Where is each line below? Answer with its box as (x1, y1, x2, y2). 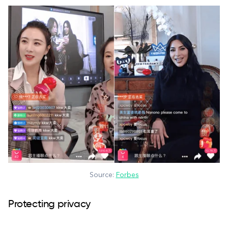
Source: (89, 171, 116, 179)
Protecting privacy (8, 199, 91, 210)
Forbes (116, 171, 139, 179)
